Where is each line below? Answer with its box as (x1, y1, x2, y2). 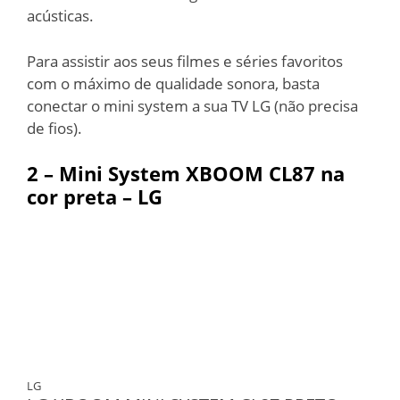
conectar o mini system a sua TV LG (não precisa (27, 95, 358, 116)
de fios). (27, 117, 82, 138)
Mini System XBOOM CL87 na (59, 160, 345, 187)
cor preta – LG (27, 183, 162, 210)
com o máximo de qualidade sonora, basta (27, 72, 320, 94)
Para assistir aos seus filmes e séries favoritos (27, 50, 343, 71)
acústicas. (27, 5, 94, 26)
